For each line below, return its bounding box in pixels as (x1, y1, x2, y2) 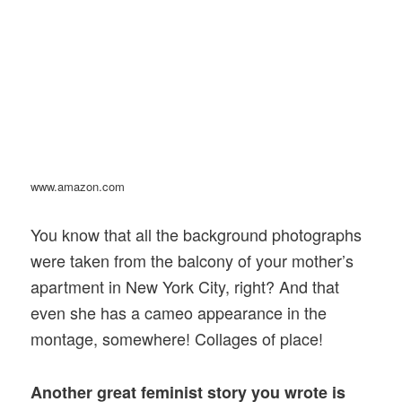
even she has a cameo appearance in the (31, 301, 328, 325)
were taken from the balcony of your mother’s (31, 249, 354, 273)
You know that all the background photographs (31, 223, 363, 247)
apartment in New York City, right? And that (31, 275, 340, 299)
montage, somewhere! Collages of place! (31, 327, 324, 351)
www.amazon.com (31, 178, 129, 196)
